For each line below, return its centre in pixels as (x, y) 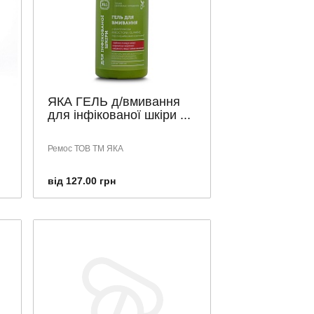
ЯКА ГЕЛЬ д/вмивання (114, 102)
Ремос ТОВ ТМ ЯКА (86, 149)
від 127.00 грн (82, 181)
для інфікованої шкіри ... (119, 115)
